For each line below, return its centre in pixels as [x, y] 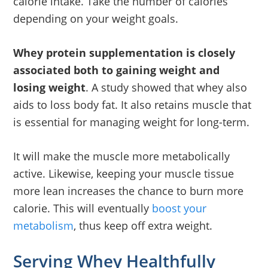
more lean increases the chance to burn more [129, 191]
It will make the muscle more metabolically [122, 156]
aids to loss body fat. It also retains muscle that [133, 104]
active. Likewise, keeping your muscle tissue [124, 173]
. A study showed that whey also [167, 87]
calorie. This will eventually [83, 208]
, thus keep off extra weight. [143, 225]
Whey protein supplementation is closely [124, 52]
